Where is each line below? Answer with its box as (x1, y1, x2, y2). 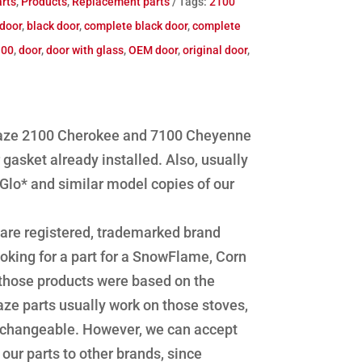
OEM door (128, 43, 179, 57)
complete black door (84, 19, 188, 32)
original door (183, 43, 248, 57)
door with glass (46, 43, 124, 57)
